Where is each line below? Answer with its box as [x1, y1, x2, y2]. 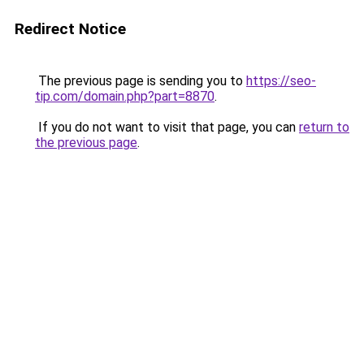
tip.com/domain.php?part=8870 [35, 89, 214, 104]
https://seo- [246, 73, 316, 89]
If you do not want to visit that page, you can [35, 119, 299, 135]
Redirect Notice [15, 19, 126, 38]
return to [299, 119, 349, 135]
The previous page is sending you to [35, 73, 246, 89]
